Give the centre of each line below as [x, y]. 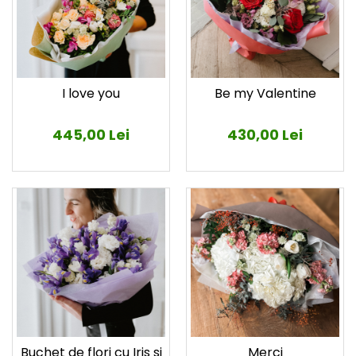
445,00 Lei [91, 135]
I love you [91, 94]
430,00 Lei [265, 135]
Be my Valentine [265, 94]
